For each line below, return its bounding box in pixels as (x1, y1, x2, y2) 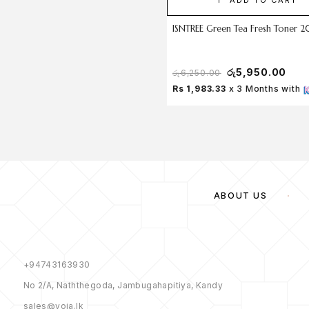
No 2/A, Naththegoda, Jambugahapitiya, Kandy (23, 279, 223, 290)
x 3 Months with (226, 83, 301, 94)
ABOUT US (213, 190, 268, 201)
